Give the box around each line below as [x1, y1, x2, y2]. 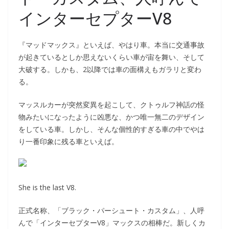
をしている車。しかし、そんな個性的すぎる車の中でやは [18, 124, 204, 134]
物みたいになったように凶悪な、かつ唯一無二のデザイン [18, 111, 204, 122]
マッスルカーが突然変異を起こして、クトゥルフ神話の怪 [18, 99, 204, 109]
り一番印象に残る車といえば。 [18, 136, 119, 146]
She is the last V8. [18, 182, 76, 192]
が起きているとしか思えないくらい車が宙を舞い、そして [18, 52, 204, 62]
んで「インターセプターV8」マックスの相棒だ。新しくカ [18, 217, 205, 227]
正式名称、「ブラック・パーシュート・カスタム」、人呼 [18, 205, 204, 215]
